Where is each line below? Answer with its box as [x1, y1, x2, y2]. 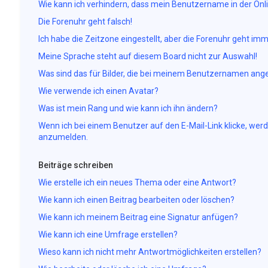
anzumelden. [38, 132, 88, 142]
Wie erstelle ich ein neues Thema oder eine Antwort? [38, 178, 236, 187]
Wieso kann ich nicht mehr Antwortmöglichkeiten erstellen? [38, 247, 261, 257]
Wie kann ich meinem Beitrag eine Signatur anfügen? [38, 212, 238, 222]
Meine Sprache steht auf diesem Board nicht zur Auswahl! [38, 51, 257, 61]
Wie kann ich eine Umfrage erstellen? [38, 230, 178, 239]
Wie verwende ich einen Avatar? [38, 86, 159, 96]
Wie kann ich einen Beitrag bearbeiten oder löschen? [38, 195, 234, 205]
